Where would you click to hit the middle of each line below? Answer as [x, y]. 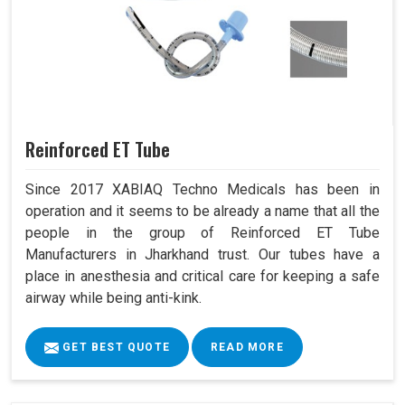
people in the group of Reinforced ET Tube [202, 232]
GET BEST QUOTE [114, 347]
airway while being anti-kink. [113, 297]
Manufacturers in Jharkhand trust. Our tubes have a [202, 254]
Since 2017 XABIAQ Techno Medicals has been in [202, 189]
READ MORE [247, 347]
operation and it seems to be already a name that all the [202, 211]
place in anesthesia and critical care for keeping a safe [202, 276]
